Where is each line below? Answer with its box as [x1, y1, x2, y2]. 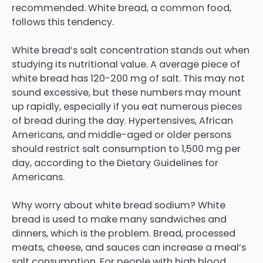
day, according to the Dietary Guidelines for [12, 156, 218, 170]
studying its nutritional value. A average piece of [12, 57, 240, 71]
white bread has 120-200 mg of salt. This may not [12, 71, 245, 85]
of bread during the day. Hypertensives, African [12, 113, 233, 127]
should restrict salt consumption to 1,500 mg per [12, 141, 241, 156]
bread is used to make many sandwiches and [12, 212, 227, 226]
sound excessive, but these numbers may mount [12, 85, 241, 99]
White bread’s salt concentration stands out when [12, 43, 249, 57]
